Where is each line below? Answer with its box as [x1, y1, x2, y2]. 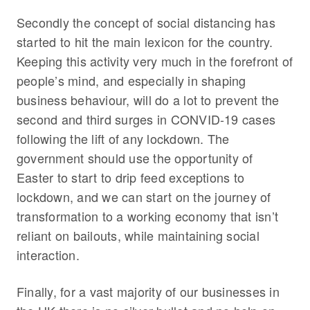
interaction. [17, 245, 80, 264]
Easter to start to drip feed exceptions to [17, 167, 245, 186]
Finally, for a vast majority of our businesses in [17, 282, 280, 300]
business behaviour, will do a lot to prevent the [17, 90, 280, 109]
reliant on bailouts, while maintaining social [17, 226, 259, 244]
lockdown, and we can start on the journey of [17, 187, 271, 206]
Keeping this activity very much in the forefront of [17, 51, 293, 70]
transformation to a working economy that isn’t [17, 206, 279, 225]
